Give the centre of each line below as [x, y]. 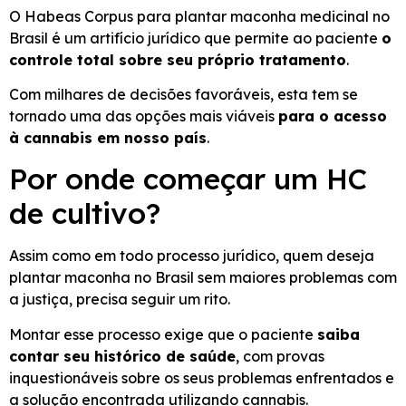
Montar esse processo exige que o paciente [163, 334]
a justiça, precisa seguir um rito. [120, 300]
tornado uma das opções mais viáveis [144, 116]
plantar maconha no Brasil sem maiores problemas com [203, 278]
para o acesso [333, 116]
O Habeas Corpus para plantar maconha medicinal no [199, 16]
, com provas [280, 356]
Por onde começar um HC [188, 179]
